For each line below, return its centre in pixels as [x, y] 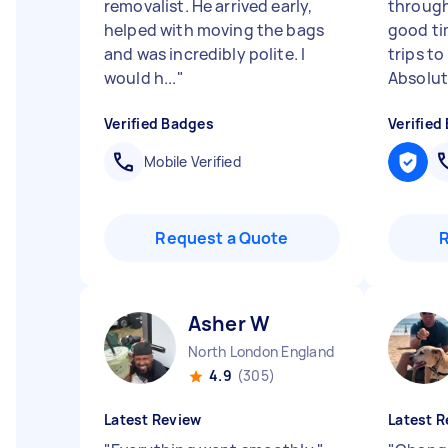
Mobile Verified [192, 161]
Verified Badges [159, 123]
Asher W [229, 323]
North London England [261, 351]
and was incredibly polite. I [205, 54]
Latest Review [153, 419]
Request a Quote [222, 238]
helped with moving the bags [214, 30]
